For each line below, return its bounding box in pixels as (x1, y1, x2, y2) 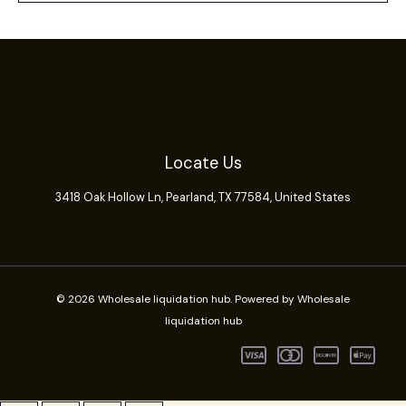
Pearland (166, 189, 214, 206)
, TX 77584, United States (214, 189, 351, 206)
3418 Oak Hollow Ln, (55, 189, 166, 206)
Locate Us (164, 151, 242, 174)
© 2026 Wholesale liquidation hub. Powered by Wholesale (56, 292, 350, 307)
